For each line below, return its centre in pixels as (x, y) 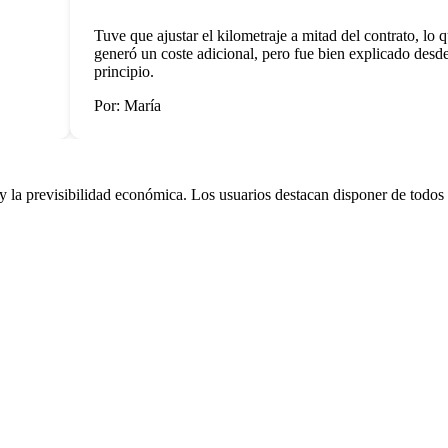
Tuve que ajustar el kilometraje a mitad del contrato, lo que (261, 35)
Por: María (111, 105)
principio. (107, 71)
